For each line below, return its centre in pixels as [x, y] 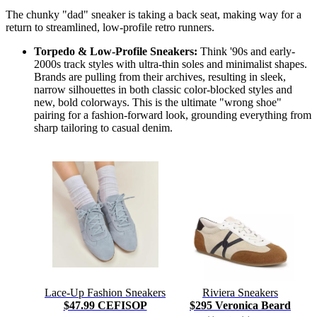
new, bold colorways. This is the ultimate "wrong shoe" [158, 102]
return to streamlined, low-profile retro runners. [110, 27]
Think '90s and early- [246, 51]
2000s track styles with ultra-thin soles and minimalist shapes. [171, 64]
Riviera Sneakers [240, 293]
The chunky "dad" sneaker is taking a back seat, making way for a [154, 15]
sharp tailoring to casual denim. [103, 128]
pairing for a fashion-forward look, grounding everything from [173, 115]
